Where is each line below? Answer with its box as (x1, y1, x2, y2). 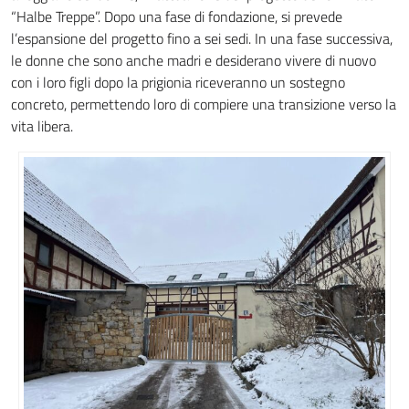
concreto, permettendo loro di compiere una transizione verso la (11, 93, 396, 115)
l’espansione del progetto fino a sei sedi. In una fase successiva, (11, 27, 393, 49)
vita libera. (11, 115, 73, 137)
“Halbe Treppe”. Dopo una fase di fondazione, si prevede (11, 5, 342, 27)
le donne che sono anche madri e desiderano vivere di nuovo (11, 49, 376, 71)
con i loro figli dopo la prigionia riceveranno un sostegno (11, 71, 345, 93)
